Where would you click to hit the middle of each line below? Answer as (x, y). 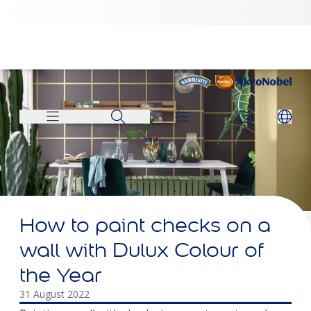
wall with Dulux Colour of (142, 250)
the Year (61, 275)
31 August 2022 (54, 294)
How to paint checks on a (145, 225)
